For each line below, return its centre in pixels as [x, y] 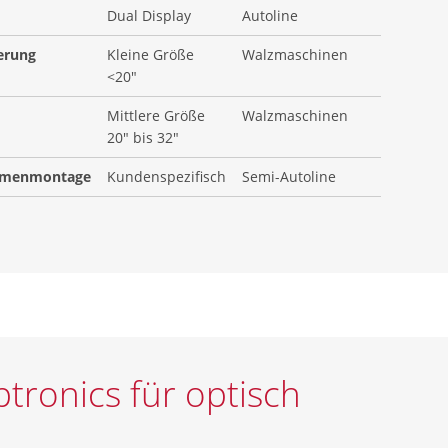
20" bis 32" [143, 137]
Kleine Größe [151, 54]
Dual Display [149, 15]
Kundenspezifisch [167, 176]
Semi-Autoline [289, 176]
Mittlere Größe [156, 115]
